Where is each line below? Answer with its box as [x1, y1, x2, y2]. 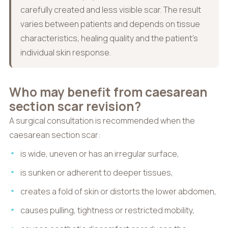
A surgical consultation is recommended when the [9, 115, 195, 126]
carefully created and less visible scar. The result [20, 4, 201, 15]
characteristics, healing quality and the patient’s [20, 32, 198, 44]
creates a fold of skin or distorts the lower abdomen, [20, 185, 217, 197]
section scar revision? [9, 97, 141, 115]
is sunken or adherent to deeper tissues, [20, 166, 174, 178]
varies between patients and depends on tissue [20, 18, 200, 30]
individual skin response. [20, 46, 111, 58]
